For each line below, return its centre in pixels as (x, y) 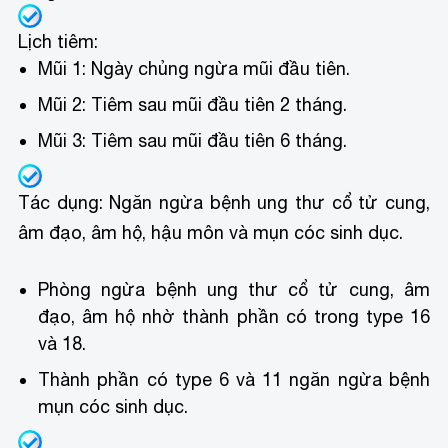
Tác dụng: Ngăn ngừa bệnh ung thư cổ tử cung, (224, 202)
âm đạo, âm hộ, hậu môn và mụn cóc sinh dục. (211, 232)
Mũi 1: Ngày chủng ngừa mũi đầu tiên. (194, 68)
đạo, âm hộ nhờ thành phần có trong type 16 (234, 317)
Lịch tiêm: (58, 41)
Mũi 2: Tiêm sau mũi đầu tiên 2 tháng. (193, 104)
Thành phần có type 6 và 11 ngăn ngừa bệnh (234, 380)
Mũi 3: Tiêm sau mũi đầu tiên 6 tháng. (193, 140)
